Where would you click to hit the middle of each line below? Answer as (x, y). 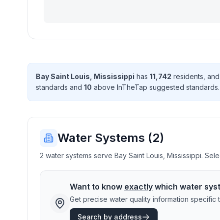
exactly (138, 187)
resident (186, 76)
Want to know (97, 187)
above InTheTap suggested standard (153, 87)
